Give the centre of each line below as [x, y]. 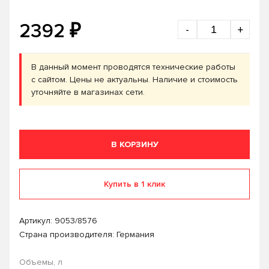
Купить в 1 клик [134, 184]
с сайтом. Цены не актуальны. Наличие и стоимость [134, 80]
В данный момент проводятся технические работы [133, 67]
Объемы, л [41, 262]
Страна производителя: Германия [87, 234]
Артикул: [37, 221]
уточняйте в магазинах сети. [88, 92]
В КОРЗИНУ [134, 144]
